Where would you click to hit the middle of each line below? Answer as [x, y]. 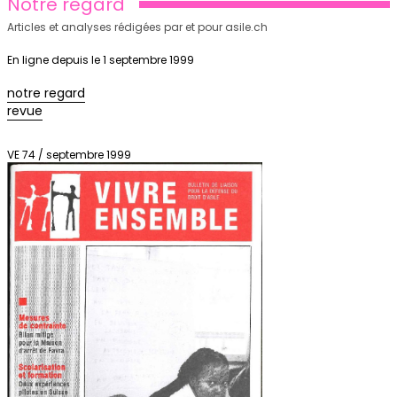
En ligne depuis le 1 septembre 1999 [101, 60]
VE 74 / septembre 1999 [69, 155]
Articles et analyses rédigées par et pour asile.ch [137, 27]
